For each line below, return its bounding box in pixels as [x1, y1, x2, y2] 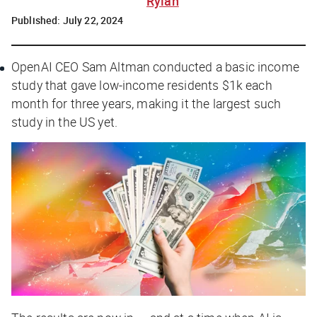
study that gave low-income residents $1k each [11, 76, 272, 93]
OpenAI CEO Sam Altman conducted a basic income [11, 57, 299, 75]
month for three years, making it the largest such [11, 94, 282, 112]
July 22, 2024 [62, 13, 124, 27]
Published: [11, 13, 63, 27]
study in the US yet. [11, 113, 117, 130]
